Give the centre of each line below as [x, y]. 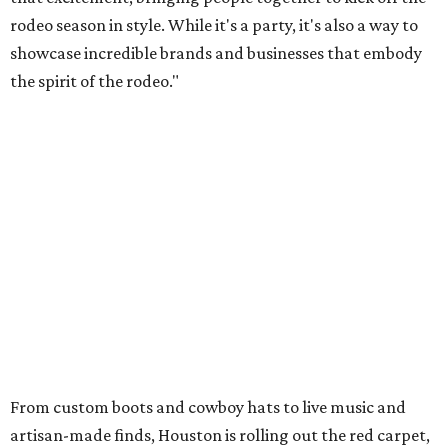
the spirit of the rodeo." [94, 81]
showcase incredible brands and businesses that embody [216, 53]
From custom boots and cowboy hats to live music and [208, 407]
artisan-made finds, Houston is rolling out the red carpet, [220, 435]
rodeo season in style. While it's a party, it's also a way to [214, 25]
